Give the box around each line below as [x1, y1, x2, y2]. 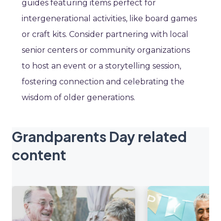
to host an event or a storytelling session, [22, 61, 181, 71]
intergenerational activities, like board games [22, 14, 197, 24]
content [12, 146, 66, 164]
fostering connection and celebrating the [22, 77, 184, 87]
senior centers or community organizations [22, 45, 190, 55]
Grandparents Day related [12, 128, 187, 146]
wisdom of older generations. [22, 93, 135, 103]
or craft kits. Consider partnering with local [22, 30, 188, 39]
